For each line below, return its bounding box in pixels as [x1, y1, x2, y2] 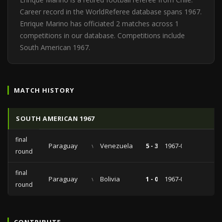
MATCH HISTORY [14, 86, 75, 95]
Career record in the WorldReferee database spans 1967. [20, 7, 202, 16]
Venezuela [100, 141, 133, 150]
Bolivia [100, 174, 120, 183]
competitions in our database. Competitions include [20, 31, 185, 40]
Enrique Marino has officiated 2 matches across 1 [20, 19, 179, 28]
